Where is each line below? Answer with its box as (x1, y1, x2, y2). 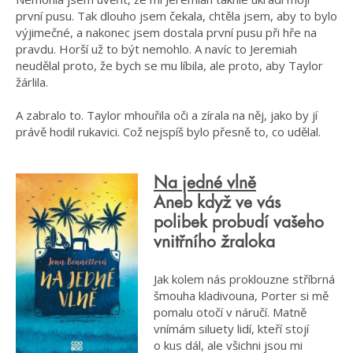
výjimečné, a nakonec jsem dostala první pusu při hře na (16, 24, 317, 40)
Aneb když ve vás (154, 194, 281, 211)
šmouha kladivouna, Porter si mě (154, 288, 329, 304)
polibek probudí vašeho (154, 214, 324, 231)
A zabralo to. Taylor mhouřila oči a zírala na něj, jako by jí (16, 106, 318, 123)
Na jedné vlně (154, 174, 256, 191)
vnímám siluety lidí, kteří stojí (154, 321, 309, 337)
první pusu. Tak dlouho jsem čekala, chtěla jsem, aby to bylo (16, 7, 337, 24)
